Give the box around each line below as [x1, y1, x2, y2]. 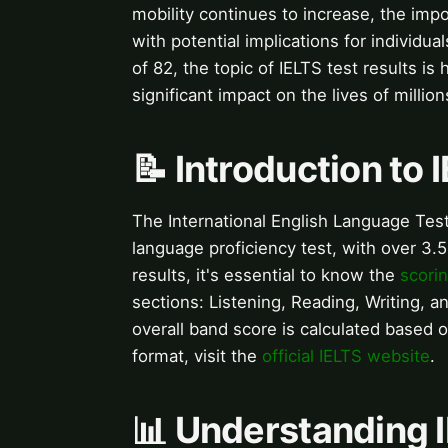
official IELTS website [262, 345, 430, 366]
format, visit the [132, 345, 262, 366]
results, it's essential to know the [132, 264, 400, 285]
